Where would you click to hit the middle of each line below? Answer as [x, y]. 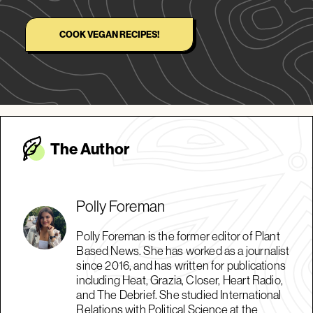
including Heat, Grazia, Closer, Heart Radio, [180, 281]
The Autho [87, 149]
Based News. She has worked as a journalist [183, 251]
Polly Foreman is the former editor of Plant [178, 236]
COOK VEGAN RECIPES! [109, 35]
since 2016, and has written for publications [181, 266]
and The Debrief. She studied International [179, 295]
